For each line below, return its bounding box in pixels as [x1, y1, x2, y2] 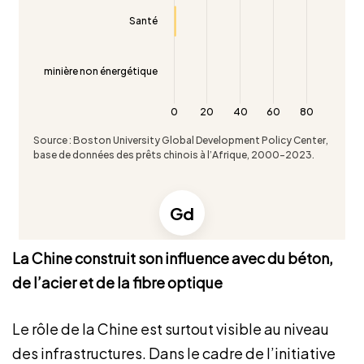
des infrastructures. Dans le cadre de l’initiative [12, 344, 336, 362]
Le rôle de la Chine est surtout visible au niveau [12, 319, 329, 338]
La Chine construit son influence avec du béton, [12, 249, 333, 267]
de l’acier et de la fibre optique [12, 273, 223, 292]
